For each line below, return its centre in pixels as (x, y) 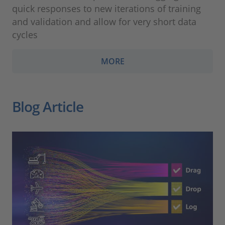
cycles (25, 35)
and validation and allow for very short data (104, 22)
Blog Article (48, 107)
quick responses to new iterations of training (106, 9)
